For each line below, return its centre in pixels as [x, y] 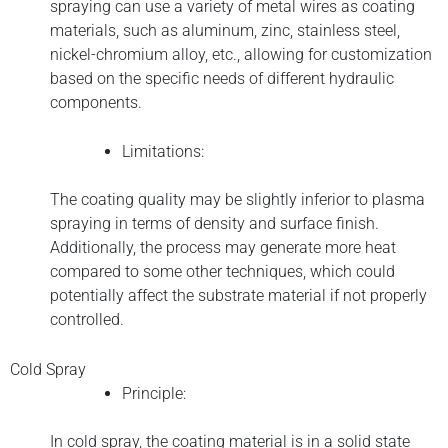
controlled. [87, 320]
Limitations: [165, 152]
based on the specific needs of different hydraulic [222, 78]
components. [96, 102]
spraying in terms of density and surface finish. [214, 224]
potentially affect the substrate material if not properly [238, 296]
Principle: [156, 393]
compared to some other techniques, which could [222, 272]
